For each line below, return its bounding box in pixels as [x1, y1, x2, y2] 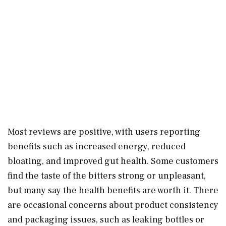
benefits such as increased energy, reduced [8, 140, 186, 152]
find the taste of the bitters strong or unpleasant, [8, 169, 206, 182]
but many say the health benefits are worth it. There [8, 184, 218, 196]
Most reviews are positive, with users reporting [8, 126, 200, 138]
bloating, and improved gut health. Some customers [8, 155, 218, 167]
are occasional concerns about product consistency [8, 199, 218, 211]
